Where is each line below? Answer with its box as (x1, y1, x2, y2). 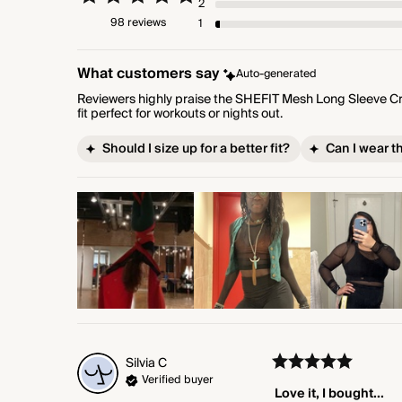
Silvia (126, 352, 155, 374)
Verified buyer (142, 370, 214, 389)
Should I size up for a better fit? (102, 137, 290, 160)
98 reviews (109, 13, 166, 32)
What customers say (77, 62, 220, 87)
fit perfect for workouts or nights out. (77, 102, 283, 125)
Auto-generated (236, 65, 317, 84)
